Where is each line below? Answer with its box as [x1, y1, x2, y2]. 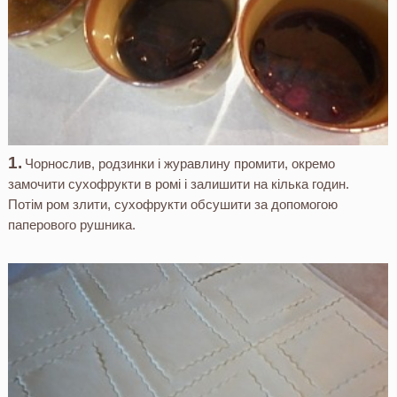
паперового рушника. [7, 216, 136, 232]
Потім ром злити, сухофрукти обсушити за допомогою [7, 196, 338, 212]
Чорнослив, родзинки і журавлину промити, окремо [25, 155, 336, 171]
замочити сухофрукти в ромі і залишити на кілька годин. [7, 175, 349, 191]
